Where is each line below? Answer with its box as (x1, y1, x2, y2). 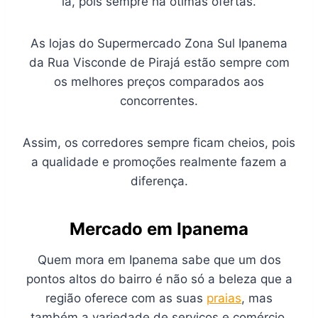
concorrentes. (120, 94, 198, 109)
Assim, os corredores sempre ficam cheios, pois (23, 136, 295, 150)
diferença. (130, 174, 188, 189)
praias (207, 291, 241, 306)
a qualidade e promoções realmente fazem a (31, 155, 287, 170)
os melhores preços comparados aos (54, 75, 264, 89)
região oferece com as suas (45, 291, 207, 306)
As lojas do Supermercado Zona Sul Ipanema (31, 36, 287, 51)
